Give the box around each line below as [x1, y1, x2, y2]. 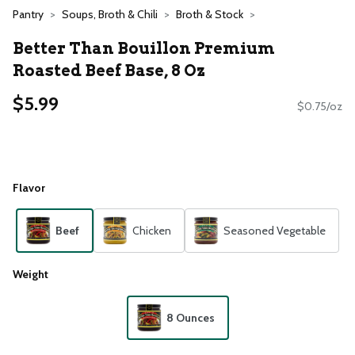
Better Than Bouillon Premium [13, 38, 275, 58]
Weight [13, 267, 48, 282]
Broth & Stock [176, 7, 243, 21]
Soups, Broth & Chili [62, 7, 158, 21]
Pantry [13, 7, 44, 21]
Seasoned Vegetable [223, 223, 326, 239]
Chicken [132, 223, 171, 239]
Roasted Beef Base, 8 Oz [13, 60, 205, 80]
